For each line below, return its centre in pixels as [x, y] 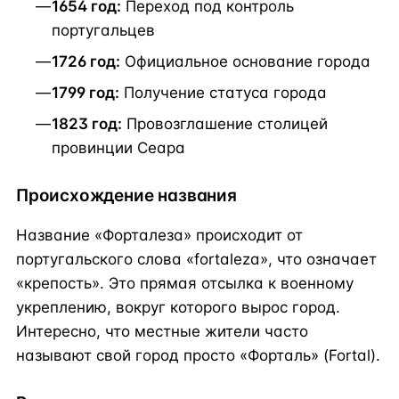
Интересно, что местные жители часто [162, 331]
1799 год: [85, 92]
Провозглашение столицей [225, 123]
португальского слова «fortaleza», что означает [196, 259]
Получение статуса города [223, 92]
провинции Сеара [118, 147]
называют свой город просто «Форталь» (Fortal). [198, 355]
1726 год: [86, 61]
